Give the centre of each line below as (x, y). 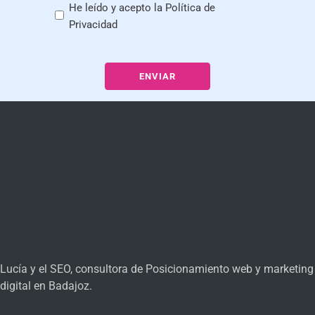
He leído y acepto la (117, 8)
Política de (190, 8)
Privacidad (93, 25)
